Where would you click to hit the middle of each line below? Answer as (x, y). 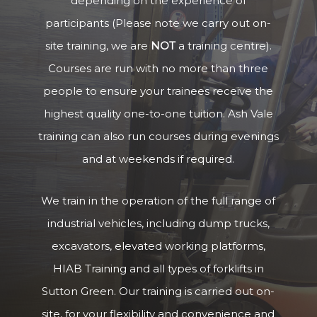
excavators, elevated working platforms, (158, 246)
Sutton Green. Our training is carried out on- (158, 291)
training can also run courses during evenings (158, 136)
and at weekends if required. (158, 158)
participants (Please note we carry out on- (158, 23)
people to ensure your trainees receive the (158, 91)
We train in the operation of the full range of (158, 200)
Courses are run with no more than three (158, 68)
